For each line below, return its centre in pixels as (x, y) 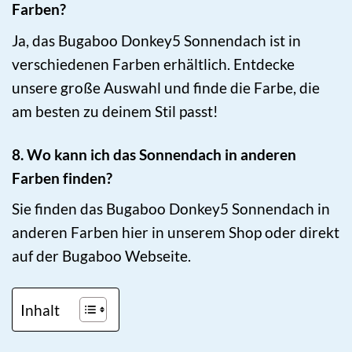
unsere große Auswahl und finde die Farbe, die (166, 87)
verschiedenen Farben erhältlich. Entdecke (153, 64)
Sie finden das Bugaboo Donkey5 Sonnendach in (171, 209)
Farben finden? (62, 178)
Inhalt (40, 310)
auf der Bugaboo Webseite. (101, 256)
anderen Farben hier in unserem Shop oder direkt (176, 233)
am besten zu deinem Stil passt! (115, 111)
